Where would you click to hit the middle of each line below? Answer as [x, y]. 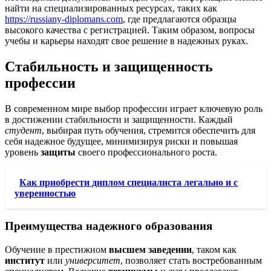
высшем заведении [150, 250]
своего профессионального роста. [146, 152]
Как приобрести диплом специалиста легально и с [129, 182]
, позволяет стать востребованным [191, 261]
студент [23, 130]
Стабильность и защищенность [109, 66]
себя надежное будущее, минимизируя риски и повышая [121, 141]
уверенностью [45, 193]
